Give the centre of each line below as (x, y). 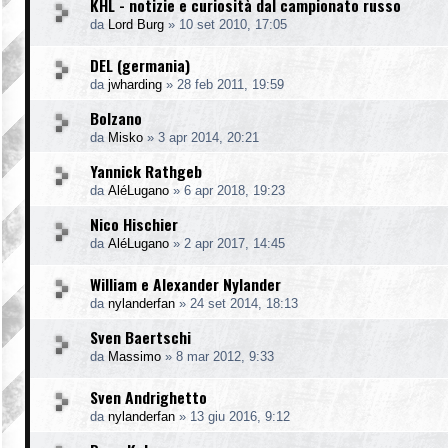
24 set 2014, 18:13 (244, 303)
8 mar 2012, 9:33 (225, 356)
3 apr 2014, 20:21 (208, 137)
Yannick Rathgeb (146, 170)
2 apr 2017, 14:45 (234, 243)
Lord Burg (136, 24)
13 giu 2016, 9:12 (240, 416)
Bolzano (116, 117)
